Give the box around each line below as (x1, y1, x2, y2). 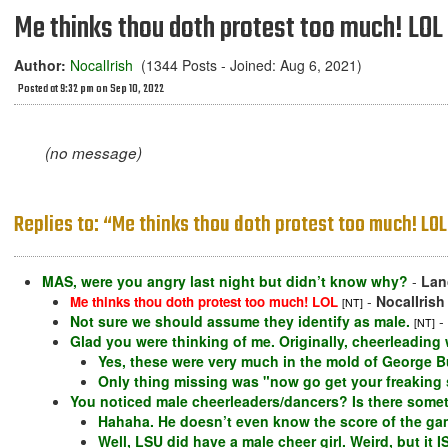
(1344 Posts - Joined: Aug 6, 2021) (133, 55, 362, 75)
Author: (14, 55, 66, 75)
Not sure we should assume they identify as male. (70, 311, 410, 332)
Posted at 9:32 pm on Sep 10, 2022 (18, 81, 164, 98)
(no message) (44, 142, 142, 164)
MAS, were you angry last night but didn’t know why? (42, 271, 408, 292)
